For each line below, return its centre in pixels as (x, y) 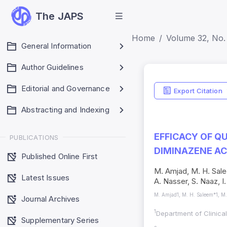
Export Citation (198, 90)
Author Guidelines (52, 67)
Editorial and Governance (66, 88)
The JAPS (60, 16)
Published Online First (60, 156)
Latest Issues (46, 177)
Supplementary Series (60, 220)
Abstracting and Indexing (65, 110)
